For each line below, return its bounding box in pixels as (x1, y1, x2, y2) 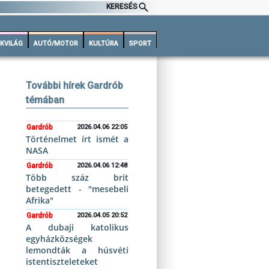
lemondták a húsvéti (26, 244, 128, 256)
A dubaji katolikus (26, 222, 128, 233)
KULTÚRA (89, 40, 118, 47)
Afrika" (26, 195, 54, 206)
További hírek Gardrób (26, 80, 124, 91)
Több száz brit (26, 172, 128, 183)
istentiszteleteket (26, 256, 98, 267)
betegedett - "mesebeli (26, 183, 128, 195)
